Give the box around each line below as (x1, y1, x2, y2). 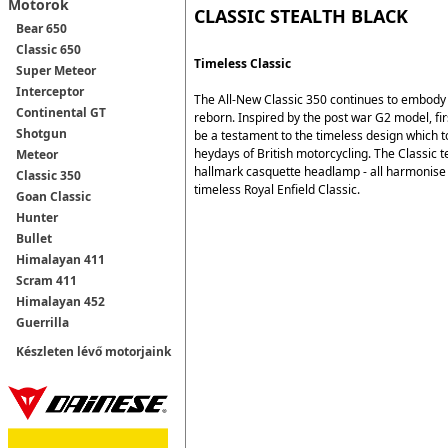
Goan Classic (16, 188, 91, 205)
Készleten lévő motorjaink (16, 343, 171, 360)
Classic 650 (16, 41, 81, 58)
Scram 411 (16, 272, 77, 289)
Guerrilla (16, 314, 69, 331)
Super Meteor (16, 62, 96, 79)
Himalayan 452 (16, 293, 105, 310)
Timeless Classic (194, 54, 291, 72)
